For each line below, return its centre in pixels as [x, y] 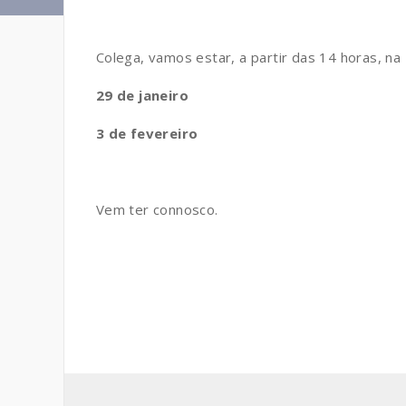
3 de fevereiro [147, 133]
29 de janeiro [142, 95]
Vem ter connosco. [157, 209]
